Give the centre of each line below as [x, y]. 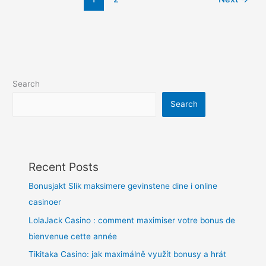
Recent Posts [64, 167]
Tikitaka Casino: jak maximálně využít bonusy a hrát [128, 254]
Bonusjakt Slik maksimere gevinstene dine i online [123, 186]
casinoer [45, 202]
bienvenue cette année [73, 236]
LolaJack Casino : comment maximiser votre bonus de [132, 220]
